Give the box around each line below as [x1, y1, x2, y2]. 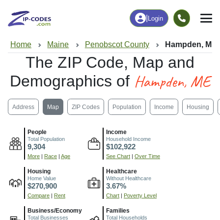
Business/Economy [27, 207, 82, 215]
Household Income [106, 136, 151, 142]
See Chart [106, 153, 130, 160]
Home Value [27, 175, 56, 182]
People [27, 129, 47, 136]
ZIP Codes [72, 103, 100, 110]
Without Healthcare [106, 175, 151, 182]
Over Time [135, 153, 160, 160]
